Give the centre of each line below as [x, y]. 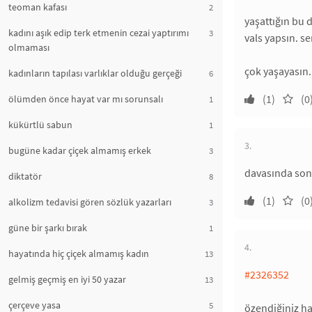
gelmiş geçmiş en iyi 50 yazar [67, 279]
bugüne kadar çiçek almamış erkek [80, 150]
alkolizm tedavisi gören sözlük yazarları [90, 202]
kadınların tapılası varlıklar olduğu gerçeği [95, 73]
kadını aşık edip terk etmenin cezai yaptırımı [99, 33]
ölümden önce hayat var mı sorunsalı [86, 99]
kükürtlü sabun [40, 125]
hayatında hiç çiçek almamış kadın [79, 253]
